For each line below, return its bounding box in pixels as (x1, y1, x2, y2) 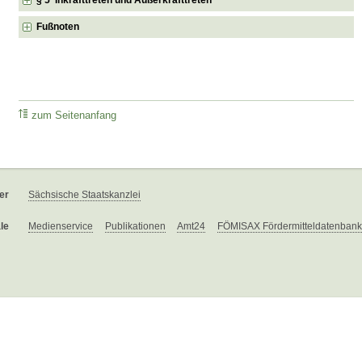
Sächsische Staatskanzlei (28, 189, 141, 201)
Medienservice (28, 221, 93, 233)
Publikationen (105, 221, 166, 233)
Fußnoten (36, 20, 80, 32)
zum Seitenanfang (32, 110, 117, 122)
